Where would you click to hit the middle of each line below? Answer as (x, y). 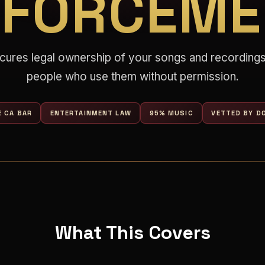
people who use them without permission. (132, 77)
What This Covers (132, 232)
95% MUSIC (171, 113)
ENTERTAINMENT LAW (91, 113)
